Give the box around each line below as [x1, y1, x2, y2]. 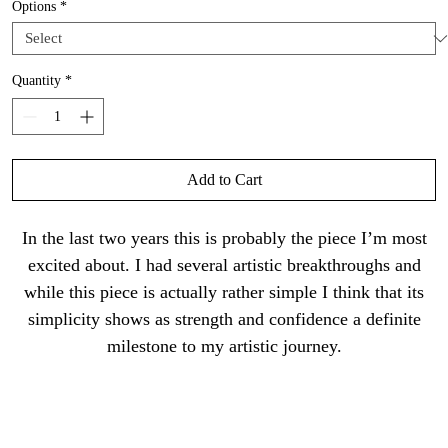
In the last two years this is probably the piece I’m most [21, 228, 427, 249]
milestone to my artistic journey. [106, 336, 342, 357]
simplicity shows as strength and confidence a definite [27, 309, 421, 330]
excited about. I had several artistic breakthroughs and [27, 255, 421, 276]
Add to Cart [186, 171, 262, 189]
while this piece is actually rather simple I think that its [24, 282, 424, 303]
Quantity [11, 73, 61, 89]
